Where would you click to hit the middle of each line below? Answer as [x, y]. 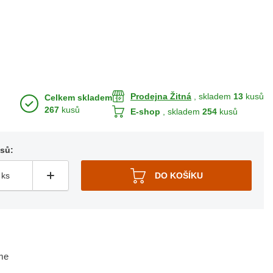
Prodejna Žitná [161, 96]
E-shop [145, 111]
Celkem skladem [78, 97]
